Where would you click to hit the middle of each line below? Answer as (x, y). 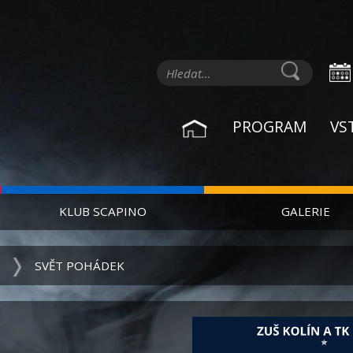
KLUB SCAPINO (102, 211)
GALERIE (305, 211)
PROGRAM (269, 126)
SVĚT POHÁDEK (80, 265)
